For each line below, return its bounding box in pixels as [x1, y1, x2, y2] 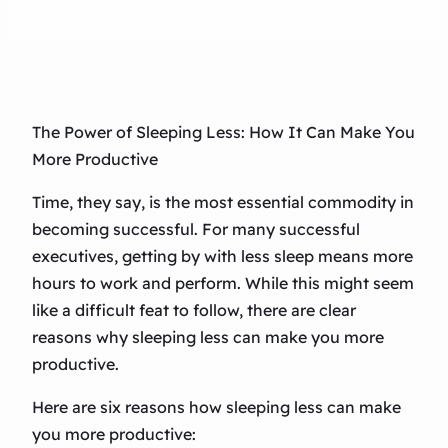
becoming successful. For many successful [32, 219, 360, 240]
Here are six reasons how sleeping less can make [32, 397, 401, 418]
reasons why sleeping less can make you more [32, 327, 384, 348]
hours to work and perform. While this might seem [32, 273, 414, 294]
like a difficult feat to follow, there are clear [32, 300, 356, 321]
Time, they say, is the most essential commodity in [32, 192, 414, 213]
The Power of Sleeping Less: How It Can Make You [32, 122, 415, 143]
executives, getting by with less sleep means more [32, 246, 413, 267]
